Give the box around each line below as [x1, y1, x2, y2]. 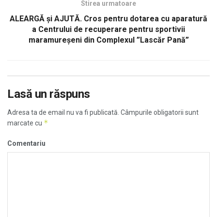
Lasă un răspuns [7, 87, 90, 101]
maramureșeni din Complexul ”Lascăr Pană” [28, 35, 189, 45]
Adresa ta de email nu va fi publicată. [7, 108, 119, 116]
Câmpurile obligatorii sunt [119, 108, 199, 116]
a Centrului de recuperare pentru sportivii [32, 24, 185, 34]
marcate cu [7, 119, 44, 127]
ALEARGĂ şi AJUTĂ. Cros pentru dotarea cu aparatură [10, 14, 207, 23]
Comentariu [7, 139, 46, 147]
